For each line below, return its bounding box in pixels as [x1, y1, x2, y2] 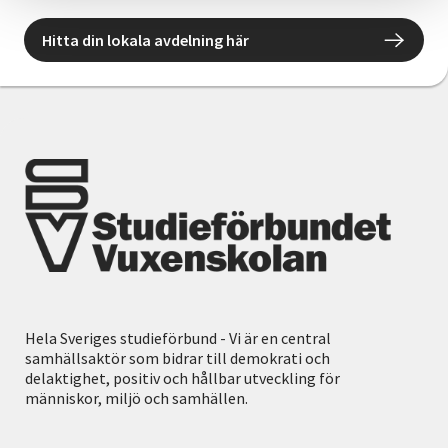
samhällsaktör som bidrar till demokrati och [25, 348, 330, 369]
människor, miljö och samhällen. [25, 388, 248, 409]
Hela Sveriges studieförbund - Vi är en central [25, 328, 331, 349]
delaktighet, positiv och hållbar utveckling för [25, 368, 340, 389]
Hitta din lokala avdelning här [42, 30, 249, 51]
